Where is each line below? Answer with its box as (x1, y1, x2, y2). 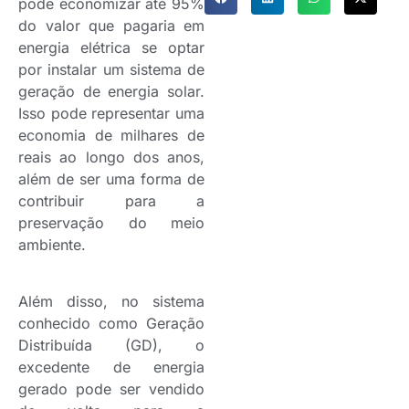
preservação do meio (18, 214, 204, 233)
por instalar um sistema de (18, 60, 204, 79)
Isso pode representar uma (18, 104, 204, 123)
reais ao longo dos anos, (18, 148, 204, 167)
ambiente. (18, 236, 86, 255)
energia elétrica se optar (18, 38, 204, 58)
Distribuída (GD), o (18, 336, 204, 355)
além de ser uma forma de (18, 170, 204, 189)
